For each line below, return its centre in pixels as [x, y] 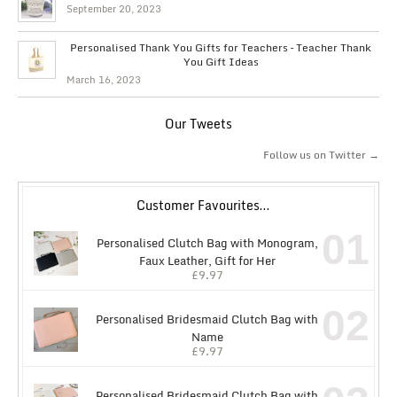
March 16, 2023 [104, 80]
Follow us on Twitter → [321, 155]
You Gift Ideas [221, 62]
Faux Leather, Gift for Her [207, 261]
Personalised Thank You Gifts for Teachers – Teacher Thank [221, 48]
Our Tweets [198, 124]
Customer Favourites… [203, 206]
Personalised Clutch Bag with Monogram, [207, 243]
